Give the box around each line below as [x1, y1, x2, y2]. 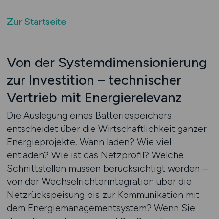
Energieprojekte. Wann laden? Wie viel [6, 136, 171, 148]
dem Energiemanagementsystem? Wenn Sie [6, 202, 195, 214]
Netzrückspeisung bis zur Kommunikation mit [6, 189, 199, 200]
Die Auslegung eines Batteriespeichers [6, 109, 172, 121]
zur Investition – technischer [6, 72, 181, 88]
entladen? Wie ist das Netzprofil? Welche [6, 149, 184, 161]
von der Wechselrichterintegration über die [6, 175, 192, 187]
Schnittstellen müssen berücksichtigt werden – [6, 162, 208, 174]
